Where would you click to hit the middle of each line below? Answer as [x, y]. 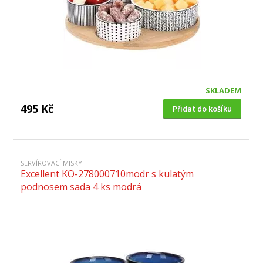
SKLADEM [223, 90]
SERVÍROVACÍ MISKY [52, 163]
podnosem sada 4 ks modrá [81, 187]
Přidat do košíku [202, 109]
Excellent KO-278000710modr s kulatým [107, 174]
